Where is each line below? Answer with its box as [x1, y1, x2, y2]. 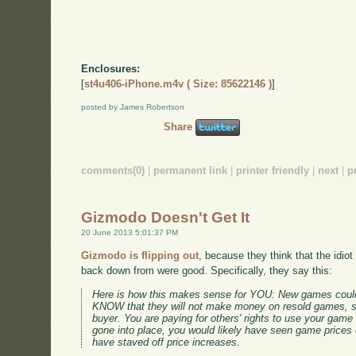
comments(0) [81, 164, 145, 177]
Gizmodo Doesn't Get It [81, 208, 250, 226]
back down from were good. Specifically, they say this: [81, 265, 333, 277]
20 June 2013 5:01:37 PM [81, 227, 179, 237]
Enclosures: [81, 62, 141, 75]
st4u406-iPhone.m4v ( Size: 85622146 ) [84, 77, 273, 90]
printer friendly [236, 164, 310, 177]
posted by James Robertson [81, 103, 185, 112]
